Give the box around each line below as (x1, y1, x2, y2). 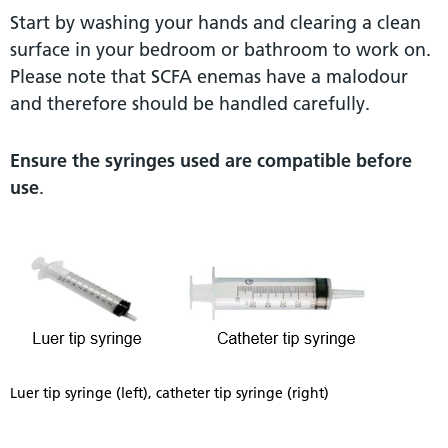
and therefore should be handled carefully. (10, 92, 370, 116)
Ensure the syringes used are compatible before (10, 149, 412, 173)
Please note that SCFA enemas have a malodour (10, 65, 408, 89)
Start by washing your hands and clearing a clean (10, 11, 421, 35)
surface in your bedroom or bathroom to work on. (10, 38, 431, 62)
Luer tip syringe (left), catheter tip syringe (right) (10, 384, 329, 403)
